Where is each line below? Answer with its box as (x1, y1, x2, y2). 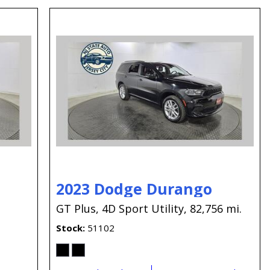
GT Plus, (55, 201, 99, 216)
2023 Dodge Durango (55, 178, 212, 199)
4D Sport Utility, (101, 201, 187, 216)
